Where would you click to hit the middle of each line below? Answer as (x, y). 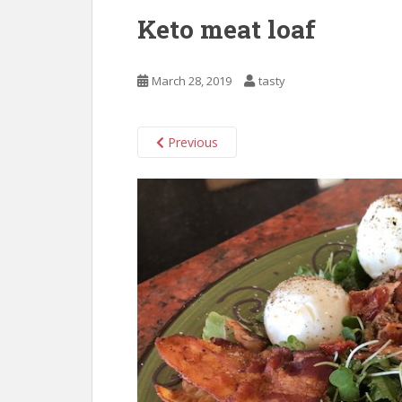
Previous (191, 142)
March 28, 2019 (192, 81)
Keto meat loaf (227, 29)
